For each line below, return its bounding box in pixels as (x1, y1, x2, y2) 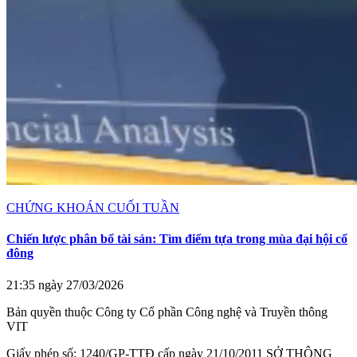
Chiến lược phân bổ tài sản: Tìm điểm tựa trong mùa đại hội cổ (6, 232, 347, 246)
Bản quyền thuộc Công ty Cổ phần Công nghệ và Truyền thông (6, 304, 328, 319)
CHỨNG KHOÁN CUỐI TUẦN (6, 201, 179, 215)
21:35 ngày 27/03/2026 (6, 277, 124, 292)
